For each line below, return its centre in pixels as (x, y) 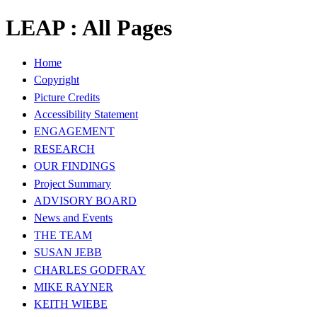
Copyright (57, 80)
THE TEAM (63, 235)
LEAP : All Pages (89, 28)
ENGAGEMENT (74, 132)
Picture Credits (67, 97)
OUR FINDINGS (75, 166)
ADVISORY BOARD (85, 201)
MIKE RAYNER (74, 287)
